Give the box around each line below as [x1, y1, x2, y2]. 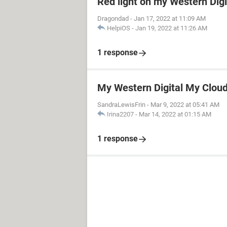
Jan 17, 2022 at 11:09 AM [134, 15, 206, 22]
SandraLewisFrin [97, 101, 145, 108]
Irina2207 [107, 110, 134, 118]
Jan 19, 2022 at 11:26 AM [135, 24, 207, 32]
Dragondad [97, 15, 129, 22]
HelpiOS [107, 24, 130, 32]
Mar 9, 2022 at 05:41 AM [150, 101, 219, 108]
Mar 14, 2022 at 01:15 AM [139, 110, 211, 118]
